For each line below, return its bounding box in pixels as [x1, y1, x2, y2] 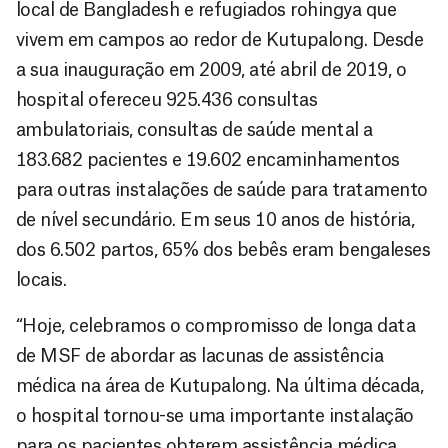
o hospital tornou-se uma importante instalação [16, 406, 414, 425]
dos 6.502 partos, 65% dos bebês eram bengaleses [16, 240, 431, 259]
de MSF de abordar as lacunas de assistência [16, 346, 384, 365]
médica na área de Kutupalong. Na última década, [16, 376, 424, 395]
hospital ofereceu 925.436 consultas [16, 90, 318, 109]
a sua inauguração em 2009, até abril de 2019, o [16, 60, 407, 79]
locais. [16, 270, 67, 289]
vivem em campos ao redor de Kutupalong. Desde [16, 30, 424, 49]
